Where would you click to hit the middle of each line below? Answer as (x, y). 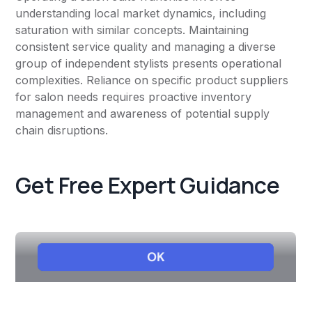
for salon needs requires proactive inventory (134, 97)
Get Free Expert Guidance (148, 186)
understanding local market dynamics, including (141, 14)
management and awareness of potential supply (143, 114)
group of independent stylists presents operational (149, 64)
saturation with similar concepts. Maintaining (132, 30)
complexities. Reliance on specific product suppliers (152, 80)
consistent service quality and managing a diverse (146, 47)
